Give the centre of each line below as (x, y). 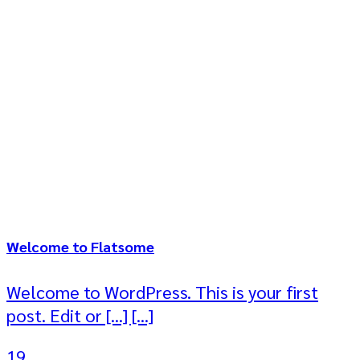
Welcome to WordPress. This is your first (162, 292)
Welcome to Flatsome (80, 245)
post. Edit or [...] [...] (80, 315)
